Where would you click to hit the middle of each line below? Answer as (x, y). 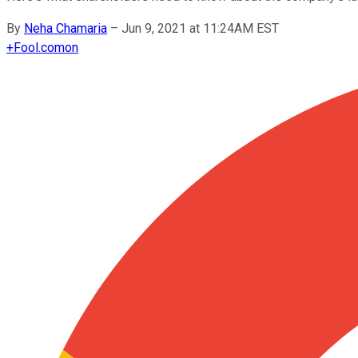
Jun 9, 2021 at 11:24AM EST (200, 28)
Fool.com (39, 47)
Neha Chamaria (66, 28)
